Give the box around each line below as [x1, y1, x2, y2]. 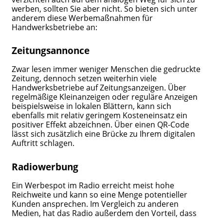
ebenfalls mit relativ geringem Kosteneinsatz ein [12, 109, 188, 121]
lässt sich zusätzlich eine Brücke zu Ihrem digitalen [12, 128, 196, 140]
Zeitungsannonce [12, 44, 90, 57]
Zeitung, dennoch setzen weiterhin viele [12, 73, 157, 84]
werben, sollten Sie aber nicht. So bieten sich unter [12, 2, 198, 14]
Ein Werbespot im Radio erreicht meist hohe [12, 180, 175, 191]
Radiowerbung [12, 160, 79, 173]
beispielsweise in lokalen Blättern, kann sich [12, 100, 172, 112]
